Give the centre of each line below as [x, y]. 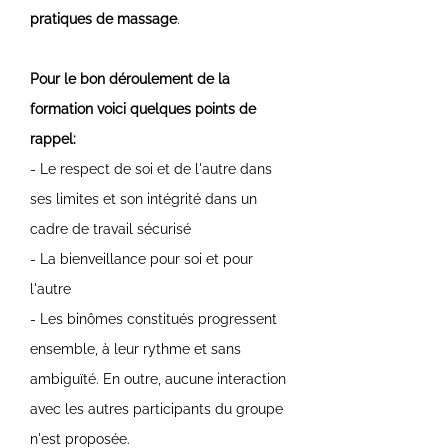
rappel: [53, 138]
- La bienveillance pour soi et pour [141, 258]
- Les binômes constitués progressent [153, 318]
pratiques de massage [103, 18]
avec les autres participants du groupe [156, 408]
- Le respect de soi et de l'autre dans [151, 168]
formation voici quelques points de [143, 108]
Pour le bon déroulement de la [130, 78]
